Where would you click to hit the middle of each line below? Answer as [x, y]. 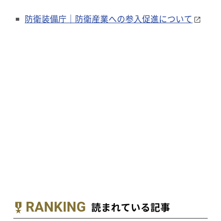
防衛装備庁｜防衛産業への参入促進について [109, 19]
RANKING [55, 207]
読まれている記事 [130, 207]
